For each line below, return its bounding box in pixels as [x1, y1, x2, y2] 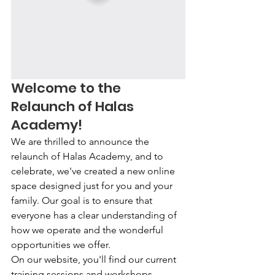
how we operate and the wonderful [11, 223, 166, 236]
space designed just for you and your [11, 179, 175, 192]
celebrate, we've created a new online [11, 165, 177, 177]
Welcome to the [11, 78, 124, 98]
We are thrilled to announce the [11, 135, 152, 147]
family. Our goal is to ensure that [11, 194, 155, 206]
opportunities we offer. [11, 238, 110, 250]
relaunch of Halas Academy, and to [11, 150, 166, 162]
